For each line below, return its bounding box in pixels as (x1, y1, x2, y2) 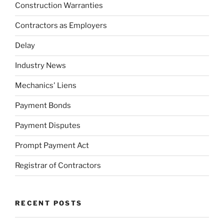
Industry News (15, 61, 66, 70)
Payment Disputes (15, 121, 80, 130)
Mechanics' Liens (15, 81, 76, 90)
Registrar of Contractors (15, 161, 101, 170)
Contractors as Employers (15, 21, 107, 30)
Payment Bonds (15, 101, 71, 110)
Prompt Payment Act (15, 141, 89, 150)
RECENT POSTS (15, 198, 82, 207)
